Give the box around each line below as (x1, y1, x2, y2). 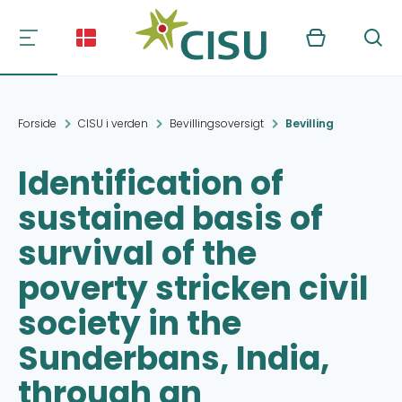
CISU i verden (78, 116, 148, 131)
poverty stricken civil (18, 266, 369, 311)
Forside (18, 116, 57, 131)
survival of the (18, 231, 257, 276)
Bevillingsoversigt (170, 116, 264, 131)
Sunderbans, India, (18, 336, 329, 381)
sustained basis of (18, 196, 323, 241)
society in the (18, 301, 241, 346)
